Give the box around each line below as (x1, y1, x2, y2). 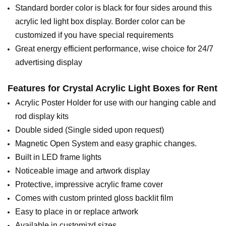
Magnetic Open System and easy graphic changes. (15, 139, 197, 148)
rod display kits (15, 112, 69, 121)
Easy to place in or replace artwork (15, 207, 138, 216)
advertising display (15, 58, 82, 67)
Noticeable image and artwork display (15, 166, 150, 176)
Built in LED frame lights (15, 153, 101, 162)
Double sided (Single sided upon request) (15, 126, 164, 135)
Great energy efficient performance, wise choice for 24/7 (15, 44, 213, 53)
